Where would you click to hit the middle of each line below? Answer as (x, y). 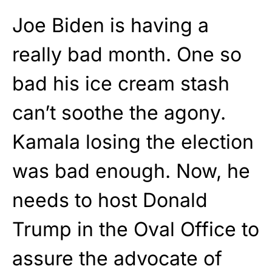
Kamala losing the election (133, 142)
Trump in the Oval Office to (136, 229)
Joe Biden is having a (110, 25)
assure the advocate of (117, 259)
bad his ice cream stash (121, 84)
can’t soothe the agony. (119, 113)
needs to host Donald (110, 200)
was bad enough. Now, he (131, 171)
